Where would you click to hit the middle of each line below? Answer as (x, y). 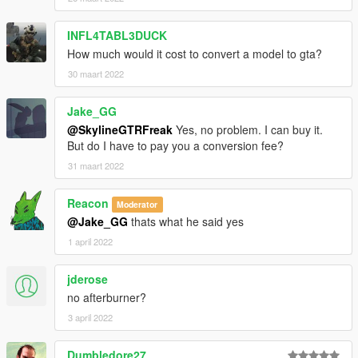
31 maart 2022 (96, 165)
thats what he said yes (186, 221)
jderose (88, 278)
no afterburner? (107, 297)
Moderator (137, 204)
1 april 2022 (90, 241)
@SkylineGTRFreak (120, 129)
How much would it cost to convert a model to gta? (195, 53)
